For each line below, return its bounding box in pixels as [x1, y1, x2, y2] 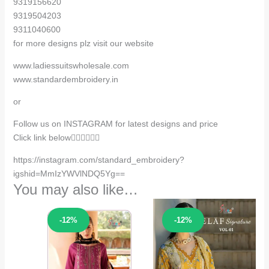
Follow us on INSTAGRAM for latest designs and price [13, 119, 218, 129]
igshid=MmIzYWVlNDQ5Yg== [13, 169, 125, 179]
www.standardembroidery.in [13, 74, 118, 85]
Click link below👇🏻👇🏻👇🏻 [13, 133, 100, 143]
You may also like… [13, 181, 138, 198]
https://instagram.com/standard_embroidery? [13, 155, 184, 165]
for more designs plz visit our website [13, 38, 154, 49]
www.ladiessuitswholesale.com [13, 61, 129, 71]
